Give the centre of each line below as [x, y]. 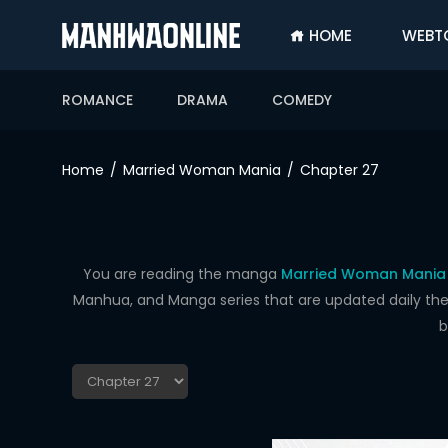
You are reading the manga [181, 274]
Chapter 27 [339, 170]
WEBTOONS [54, 229]
